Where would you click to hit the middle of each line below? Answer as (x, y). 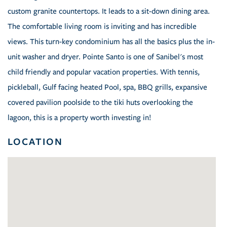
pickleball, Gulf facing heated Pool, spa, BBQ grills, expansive (107, 87)
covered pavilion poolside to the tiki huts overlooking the (100, 103)
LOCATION (35, 142)
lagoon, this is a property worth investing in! (79, 118)
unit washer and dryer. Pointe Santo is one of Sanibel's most (105, 57)
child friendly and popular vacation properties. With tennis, (104, 72)
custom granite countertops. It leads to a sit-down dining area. (109, 11)
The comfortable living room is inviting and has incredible (102, 27)
